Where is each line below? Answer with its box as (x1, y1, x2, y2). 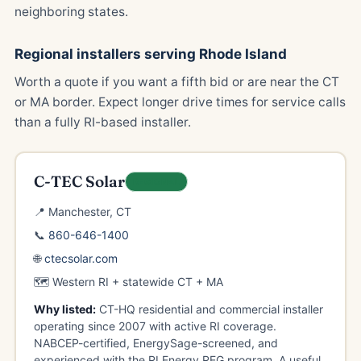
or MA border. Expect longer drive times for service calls (15, 94, 346, 110)
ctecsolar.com (44, 251, 118, 265)
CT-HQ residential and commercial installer (95, 301, 323, 316)
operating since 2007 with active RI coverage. (33, 318, 276, 333)
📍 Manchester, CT (33, 204, 131, 218)
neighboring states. (15, 4, 128, 19)
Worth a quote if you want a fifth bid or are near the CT (15, 74, 339, 89)
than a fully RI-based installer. (15, 114, 191, 130)
